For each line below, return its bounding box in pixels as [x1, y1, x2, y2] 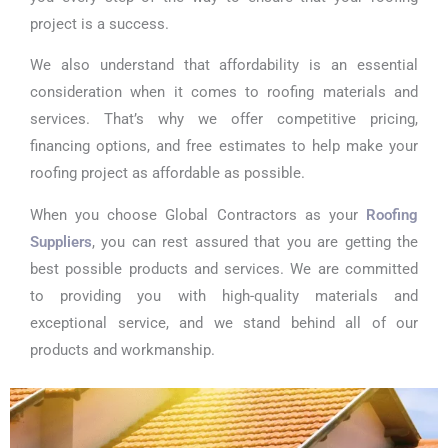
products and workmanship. [30, 340, 215, 359]
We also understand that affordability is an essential [30, 56, 418, 75]
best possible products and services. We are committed [30, 259, 418, 278]
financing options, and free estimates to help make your [30, 137, 418, 156]
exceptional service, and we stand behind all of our [30, 313, 418, 332]
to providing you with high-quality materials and [30, 286, 418, 305]
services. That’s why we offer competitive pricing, [30, 110, 418, 129]
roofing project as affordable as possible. [30, 164, 305, 183]
